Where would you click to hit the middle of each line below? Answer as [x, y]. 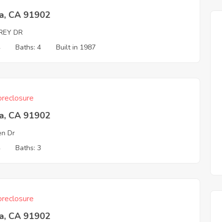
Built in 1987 [76, 47]
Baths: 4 [28, 47]
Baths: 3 [28, 148]
